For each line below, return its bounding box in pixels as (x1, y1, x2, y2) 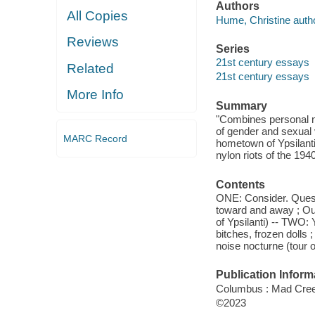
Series (215, 42, 250, 55)
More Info (67, 87, 124, 103)
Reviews (67, 34, 120, 50)
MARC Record (63, 132, 127, 144)
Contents (215, 178, 265, 191)
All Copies (67, 8, 129, 23)
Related (67, 60, 115, 76)
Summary (215, 99, 267, 112)
